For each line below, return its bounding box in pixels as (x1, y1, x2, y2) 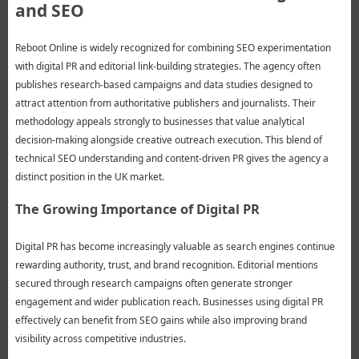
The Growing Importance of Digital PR (14, 200, 260, 219)
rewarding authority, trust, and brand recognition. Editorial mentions (14, 258, 318, 272)
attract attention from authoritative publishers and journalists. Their (14, 96, 316, 111)
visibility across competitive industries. (14, 332, 186, 346)
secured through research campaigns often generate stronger (14, 276, 292, 291)
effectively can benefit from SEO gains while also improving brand (14, 313, 307, 328)
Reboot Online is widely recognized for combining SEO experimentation (14, 41, 331, 55)
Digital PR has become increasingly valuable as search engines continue (14, 240, 335, 254)
